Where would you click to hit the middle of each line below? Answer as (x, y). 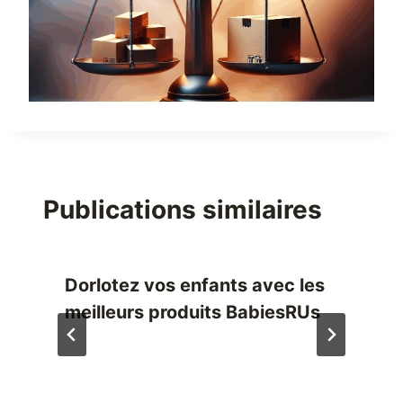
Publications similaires (183, 210)
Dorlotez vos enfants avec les (195, 286)
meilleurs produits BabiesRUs (193, 313)
